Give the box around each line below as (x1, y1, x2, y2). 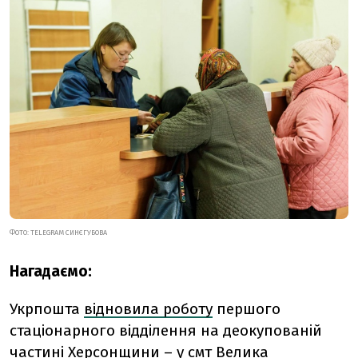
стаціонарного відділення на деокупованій (10, 321, 322, 340)
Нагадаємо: (10, 262, 92, 281)
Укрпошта (10, 300, 84, 319)
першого (213, 300, 280, 319)
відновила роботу (84, 300, 213, 319)
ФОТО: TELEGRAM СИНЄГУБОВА (10, 229, 107, 237)
